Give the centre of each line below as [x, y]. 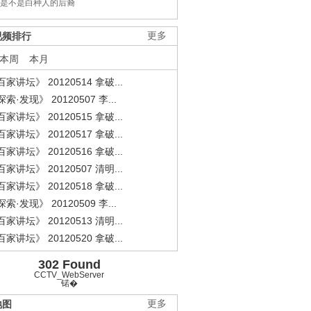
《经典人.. [81, 274]
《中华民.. [181, 274]
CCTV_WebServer [69, 275]
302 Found [69, 264]
